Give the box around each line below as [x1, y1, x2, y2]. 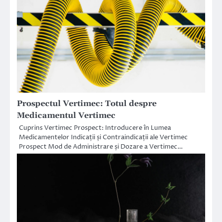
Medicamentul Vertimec [17, 110, 115, 120]
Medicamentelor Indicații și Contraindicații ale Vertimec [19, 132, 188, 142]
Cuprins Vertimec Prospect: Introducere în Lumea [19, 123, 171, 132]
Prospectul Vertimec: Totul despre [17, 98, 157, 109]
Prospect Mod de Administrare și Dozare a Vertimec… [19, 142, 183, 151]
